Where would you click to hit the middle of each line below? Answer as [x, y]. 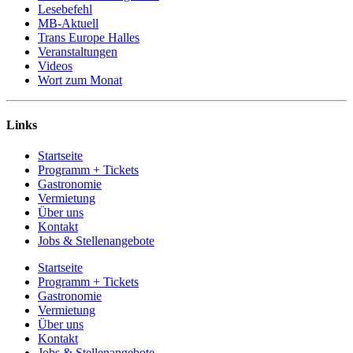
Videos [55, 65]
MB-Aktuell [68, 23]
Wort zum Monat [80, 80]
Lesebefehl [65, 9]
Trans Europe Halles [89, 37]
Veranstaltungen [78, 51]
